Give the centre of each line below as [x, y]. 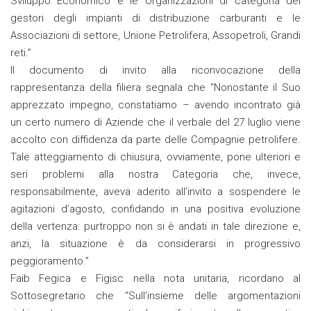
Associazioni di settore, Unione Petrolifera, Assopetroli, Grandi [155, 36]
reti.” [21, 53]
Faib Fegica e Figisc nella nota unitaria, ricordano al [155, 279]
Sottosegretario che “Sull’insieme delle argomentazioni [155, 296]
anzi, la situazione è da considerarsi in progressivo [155, 244]
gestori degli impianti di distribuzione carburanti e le [155, 18]
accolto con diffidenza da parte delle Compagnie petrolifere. [155, 140]
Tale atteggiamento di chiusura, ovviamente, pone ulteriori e [155, 157]
